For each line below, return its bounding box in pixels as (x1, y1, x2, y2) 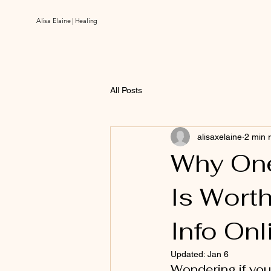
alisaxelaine (197, 131, 242, 142)
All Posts (110, 85, 142, 95)
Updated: (171, 249, 207, 259)
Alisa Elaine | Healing (36, 16, 98, 25)
